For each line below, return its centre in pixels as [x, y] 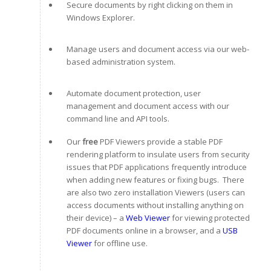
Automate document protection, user [133, 93]
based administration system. [121, 61]
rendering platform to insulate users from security [158, 154]
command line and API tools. [118, 118]
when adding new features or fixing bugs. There [155, 179]
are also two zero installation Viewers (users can [155, 192]
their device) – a [96, 217]
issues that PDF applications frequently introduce [156, 167]
